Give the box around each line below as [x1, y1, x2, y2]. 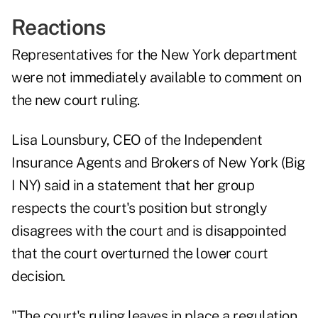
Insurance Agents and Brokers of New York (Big [11, 154, 305, 172]
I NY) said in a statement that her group [11, 177, 254, 194]
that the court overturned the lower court [11, 245, 268, 263]
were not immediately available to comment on [11, 69, 301, 87]
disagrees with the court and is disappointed [11, 222, 286, 240]
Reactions [11, 14, 106, 40]
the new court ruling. [11, 92, 140, 109]
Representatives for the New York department [11, 46, 297, 64]
